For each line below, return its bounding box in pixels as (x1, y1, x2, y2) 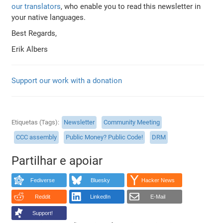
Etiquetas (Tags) (11, 118, 58, 126)
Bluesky (90, 177, 110, 184)
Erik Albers (11, 44, 48, 54)
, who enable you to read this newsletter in (61, 1, 201, 11)
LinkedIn (90, 194, 111, 200)
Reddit (34, 194, 50, 200)
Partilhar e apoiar (11, 153, 103, 168)
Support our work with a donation (11, 76, 122, 85)
